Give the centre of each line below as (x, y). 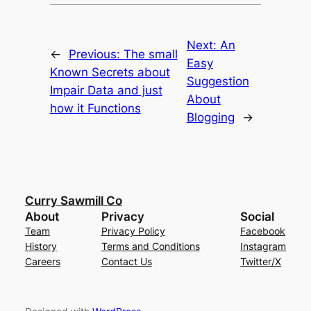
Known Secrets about (110, 73)
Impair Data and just (106, 91)
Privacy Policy (133, 231)
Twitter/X (261, 262)
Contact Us (126, 262)
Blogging (210, 118)
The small (150, 54)
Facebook (263, 231)
